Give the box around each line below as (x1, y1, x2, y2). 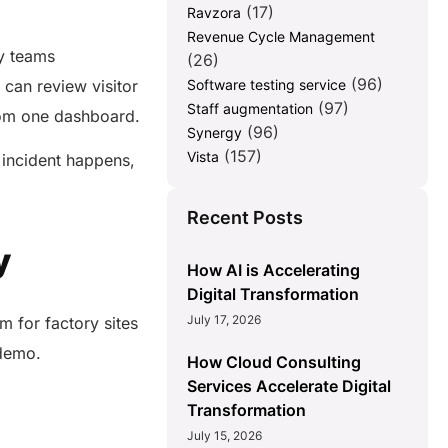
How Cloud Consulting (187, 352, 362, 373)
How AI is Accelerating (187, 260, 361, 281)
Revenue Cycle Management (187, 28, 376, 46)
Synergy (187, 124, 243, 142)
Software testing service (187, 76, 347, 94)
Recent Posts (187, 207, 304, 229)
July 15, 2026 (187, 428, 263, 444)
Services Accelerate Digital (187, 376, 392, 397)
